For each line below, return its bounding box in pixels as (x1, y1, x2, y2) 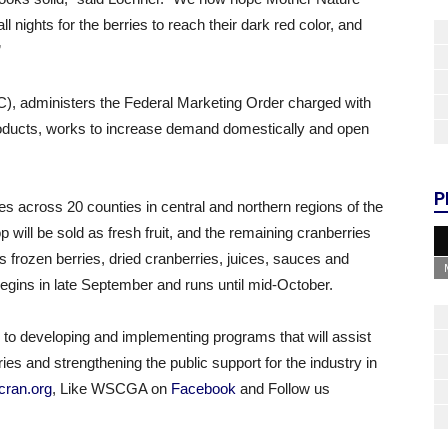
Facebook (171, 380, 236, 397)
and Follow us (236, 380, 330, 397)
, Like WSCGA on (52, 380, 171, 397)
